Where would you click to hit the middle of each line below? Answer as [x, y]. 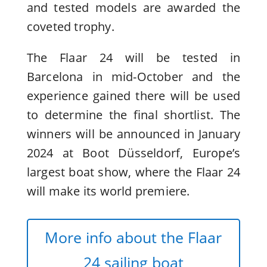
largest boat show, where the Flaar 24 [133, 172]
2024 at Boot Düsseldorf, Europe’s [133, 153]
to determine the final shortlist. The [133, 115]
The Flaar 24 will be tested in [133, 58]
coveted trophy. [70, 27]
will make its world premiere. [108, 191]
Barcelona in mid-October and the [133, 77]
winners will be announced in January [133, 134]
